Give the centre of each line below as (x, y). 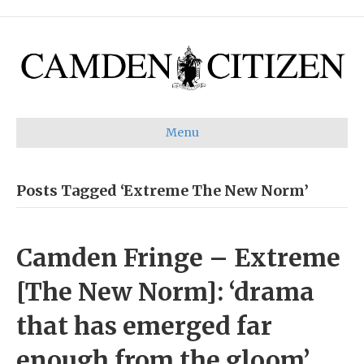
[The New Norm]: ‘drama (165, 291)
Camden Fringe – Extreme (178, 257)
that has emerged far (144, 325)
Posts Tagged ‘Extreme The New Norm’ (162, 190)
